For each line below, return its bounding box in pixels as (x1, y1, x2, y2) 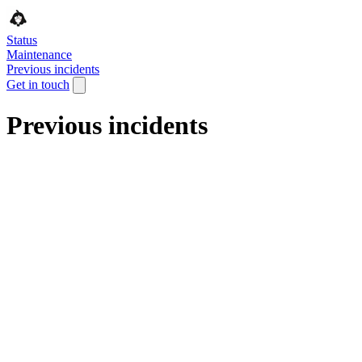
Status (6, 33, 37, 47)
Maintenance (6, 48, 72, 61)
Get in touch (6, 78, 69, 91)
